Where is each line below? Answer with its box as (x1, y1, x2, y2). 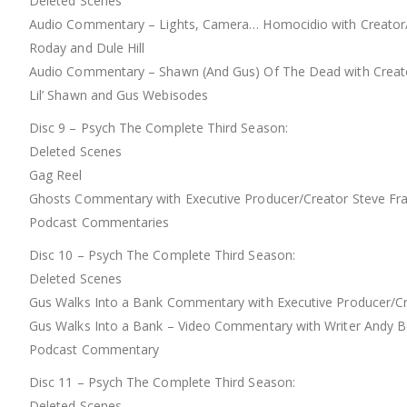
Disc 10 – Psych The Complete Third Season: (29, 246, 295, 264)
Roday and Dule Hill (29, 39, 145, 57)
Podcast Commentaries (29, 213, 170, 232)
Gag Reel (29, 166, 83, 184)
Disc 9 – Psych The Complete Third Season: (29, 119, 288, 137)
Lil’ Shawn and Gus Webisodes (29, 86, 208, 104)
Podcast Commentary (29, 341, 160, 359)
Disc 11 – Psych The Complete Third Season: (29, 373, 295, 392)
